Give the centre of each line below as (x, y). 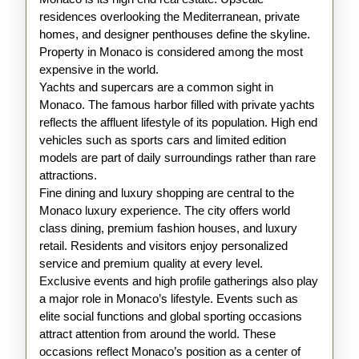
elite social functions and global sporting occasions (171, 316)
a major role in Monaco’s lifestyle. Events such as (169, 298)
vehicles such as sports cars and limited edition (163, 140)
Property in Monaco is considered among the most (171, 52)
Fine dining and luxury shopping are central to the (167, 193)
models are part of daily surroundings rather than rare (177, 157)
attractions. (68, 175)
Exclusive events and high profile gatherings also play (179, 281)
